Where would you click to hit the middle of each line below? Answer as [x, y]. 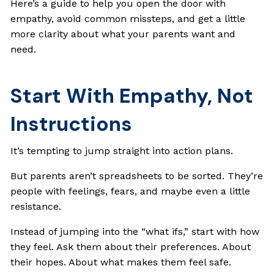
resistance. [36, 206]
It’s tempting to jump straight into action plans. [122, 150]
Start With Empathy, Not [132, 95]
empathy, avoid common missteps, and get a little [128, 18]
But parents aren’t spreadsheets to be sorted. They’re [137, 176]
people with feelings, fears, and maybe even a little [131, 191]
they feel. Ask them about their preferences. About [131, 246]
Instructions [72, 124]
